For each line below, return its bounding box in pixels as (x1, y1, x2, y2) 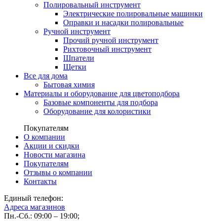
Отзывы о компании (24, 168, 92, 177)
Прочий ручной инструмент (63, 36, 158, 44)
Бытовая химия (43, 80, 95, 89)
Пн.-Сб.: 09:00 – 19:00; (4, 212, 79, 220)
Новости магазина (24, 150, 85, 159)
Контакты (24, 177, 57, 185)
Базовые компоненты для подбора (43, 98, 158, 107)
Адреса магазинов (4, 203, 65, 211)
